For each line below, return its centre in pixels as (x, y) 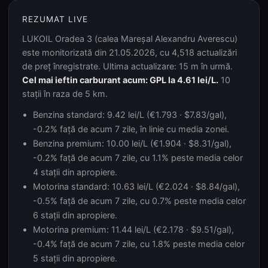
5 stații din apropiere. (75, 258)
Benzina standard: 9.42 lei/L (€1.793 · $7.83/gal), (130, 115)
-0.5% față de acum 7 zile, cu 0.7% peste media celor (139, 201)
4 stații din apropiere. (75, 172)
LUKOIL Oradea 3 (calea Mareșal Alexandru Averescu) (130, 39)
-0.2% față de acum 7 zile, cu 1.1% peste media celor (138, 158)
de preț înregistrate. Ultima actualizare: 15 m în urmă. (127, 66)
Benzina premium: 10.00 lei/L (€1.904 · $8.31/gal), (132, 143)
